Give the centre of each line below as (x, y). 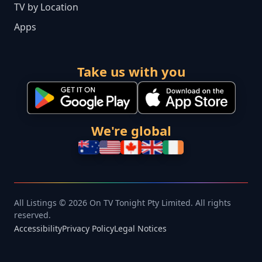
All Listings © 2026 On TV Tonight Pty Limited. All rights (123, 203)
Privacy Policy (88, 229)
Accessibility (38, 229)
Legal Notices (140, 229)
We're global (131, 131)
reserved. (32, 215)
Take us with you (131, 72)
